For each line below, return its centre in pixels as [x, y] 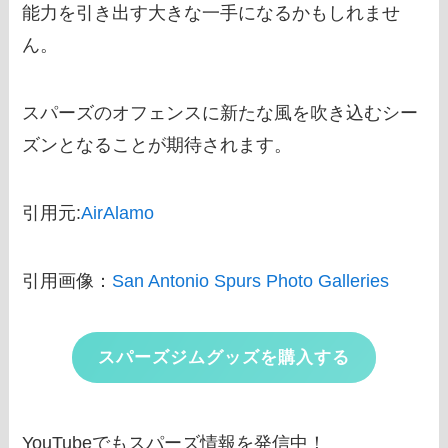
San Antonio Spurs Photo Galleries [251, 280]
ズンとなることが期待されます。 [157, 144]
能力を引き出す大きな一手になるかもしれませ [211, 13]
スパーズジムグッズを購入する [224, 358]
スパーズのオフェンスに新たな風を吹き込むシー [220, 112]
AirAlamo [118, 212]
